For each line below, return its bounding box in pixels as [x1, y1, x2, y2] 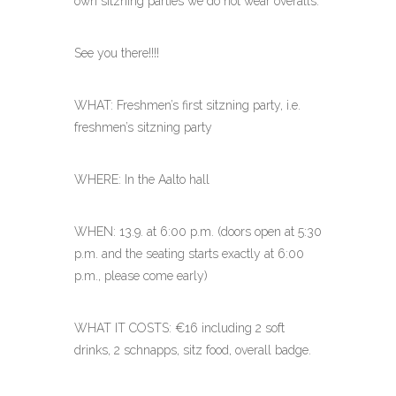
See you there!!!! [74, 46, 159, 60]
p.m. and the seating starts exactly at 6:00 [74, 247, 304, 261]
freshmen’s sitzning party [74, 120, 212, 134]
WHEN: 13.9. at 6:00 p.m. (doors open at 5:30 [74, 225, 322, 239]
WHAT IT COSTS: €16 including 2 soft [74, 321, 285, 335]
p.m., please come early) [74, 269, 208, 283]
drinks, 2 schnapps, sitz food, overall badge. [74, 343, 311, 357]
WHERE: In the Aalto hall [74, 172, 209, 187]
